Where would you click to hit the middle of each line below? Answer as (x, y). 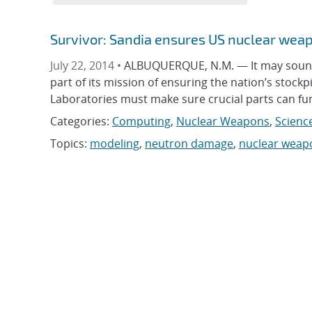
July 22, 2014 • (87, 65)
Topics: (70, 143)
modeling (115, 143)
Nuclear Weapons (223, 121)
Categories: (81, 121)
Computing (141, 121)
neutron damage (189, 143)
